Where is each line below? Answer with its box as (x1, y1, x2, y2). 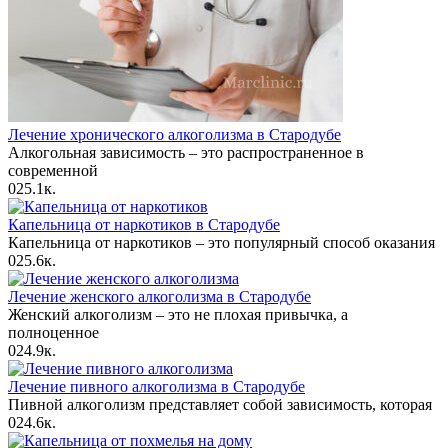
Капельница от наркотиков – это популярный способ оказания (8, 234, 435, 252)
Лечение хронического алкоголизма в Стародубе (8, 126, 341, 144)
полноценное (8, 324, 99, 342)
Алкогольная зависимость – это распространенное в (8, 144, 364, 162)
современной (8, 162, 98, 180)
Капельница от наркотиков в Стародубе (8, 216, 280, 234)
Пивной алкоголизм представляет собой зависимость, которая (8, 396, 432, 414)
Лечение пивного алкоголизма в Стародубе (8, 378, 305, 396)
